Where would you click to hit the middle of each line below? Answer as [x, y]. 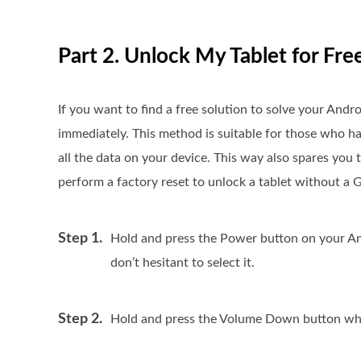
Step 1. [80, 239]
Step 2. [80, 319]
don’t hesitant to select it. [183, 263]
